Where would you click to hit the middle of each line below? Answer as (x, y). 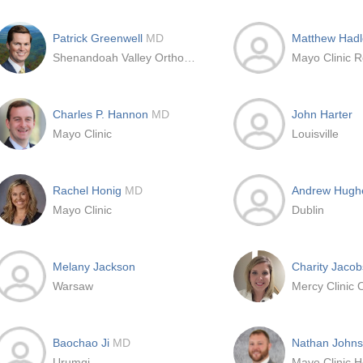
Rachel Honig (89, 190)
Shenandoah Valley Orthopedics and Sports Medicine (190, 58)
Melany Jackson (94, 267)
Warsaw (73, 286)
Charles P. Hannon (102, 114)
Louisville (315, 134)
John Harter (322, 114)
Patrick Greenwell (99, 38)
